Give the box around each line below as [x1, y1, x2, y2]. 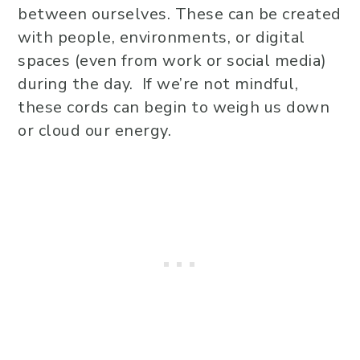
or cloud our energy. [18, 120, 171, 142]
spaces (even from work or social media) [18, 50, 327, 72]
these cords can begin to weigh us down [18, 96, 329, 119]
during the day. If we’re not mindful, [18, 73, 298, 96]
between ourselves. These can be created [18, 3, 342, 26]
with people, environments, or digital [18, 27, 305, 49]
